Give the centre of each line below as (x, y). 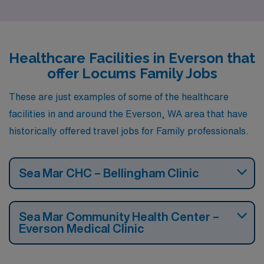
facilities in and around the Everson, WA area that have (128, 114)
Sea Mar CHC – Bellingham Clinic (109, 173)
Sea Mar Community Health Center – (119, 217)
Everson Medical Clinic (81, 228)
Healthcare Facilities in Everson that (132, 58)
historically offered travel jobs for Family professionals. (129, 131)
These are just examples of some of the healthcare (119, 97)
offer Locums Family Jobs (132, 73)
